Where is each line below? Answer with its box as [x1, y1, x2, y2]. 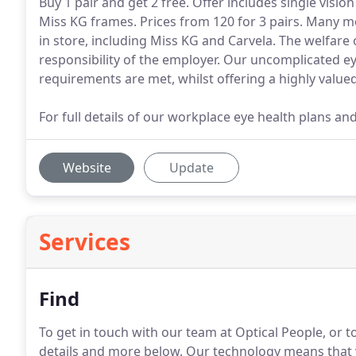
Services [39, 226, 130, 257]
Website [62, 159, 111, 176]
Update [169, 159, 214, 176]
